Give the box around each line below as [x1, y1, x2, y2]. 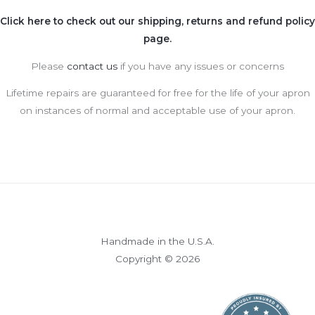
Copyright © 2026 [115, 253, 200, 265]
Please [31, 60, 67, 72]
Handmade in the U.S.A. [101, 236, 214, 247]
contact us [67, 60, 117, 72]
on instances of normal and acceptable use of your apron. [20, 105, 295, 117]
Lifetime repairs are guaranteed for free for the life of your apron [5, 87, 310, 99]
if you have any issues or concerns [117, 60, 284, 72]
